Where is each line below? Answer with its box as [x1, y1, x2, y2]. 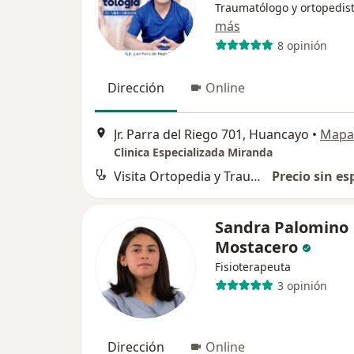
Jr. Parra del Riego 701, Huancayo [114, 126, 309, 144]
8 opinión [277, 37, 327, 53]
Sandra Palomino [215, 217, 348, 239]
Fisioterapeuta [215, 259, 291, 275]
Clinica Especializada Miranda [114, 145, 273, 160]
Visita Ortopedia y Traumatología [250, 168, 261, 186]
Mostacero [215, 236, 298, 258]
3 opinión [277, 277, 327, 293]
